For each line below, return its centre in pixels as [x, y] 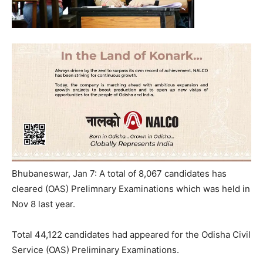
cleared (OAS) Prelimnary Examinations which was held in [131, 188]
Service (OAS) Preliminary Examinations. [95, 249]
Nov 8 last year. [43, 204]
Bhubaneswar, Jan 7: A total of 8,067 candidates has [119, 173]
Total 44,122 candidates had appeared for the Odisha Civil [131, 234]
